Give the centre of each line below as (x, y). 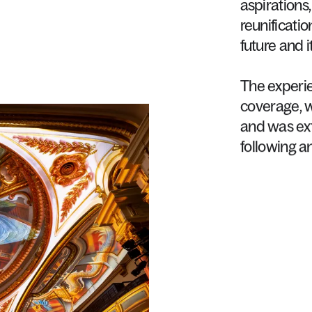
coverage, (271, 107)
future (258, 45)
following (268, 147)
